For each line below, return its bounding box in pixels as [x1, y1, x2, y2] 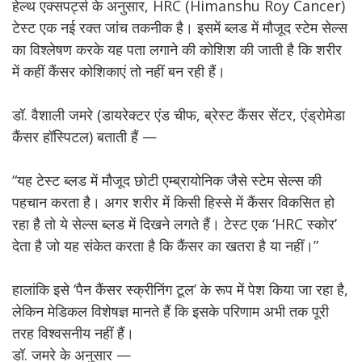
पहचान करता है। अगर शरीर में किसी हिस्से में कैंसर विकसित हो [12, 192, 335, 212]
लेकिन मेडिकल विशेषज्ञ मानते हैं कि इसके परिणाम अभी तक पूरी [12, 301, 329, 321]
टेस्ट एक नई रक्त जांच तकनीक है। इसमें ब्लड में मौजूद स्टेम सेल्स [12, 18, 347, 37]
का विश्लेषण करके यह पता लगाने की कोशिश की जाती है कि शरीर [12, 40, 342, 59]
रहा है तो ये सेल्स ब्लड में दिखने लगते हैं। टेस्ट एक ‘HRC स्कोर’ [12, 214, 337, 234]
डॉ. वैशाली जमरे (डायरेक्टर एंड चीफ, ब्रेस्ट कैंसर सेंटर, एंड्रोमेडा [12, 105, 345, 124]
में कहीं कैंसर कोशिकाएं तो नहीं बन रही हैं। [12, 61, 225, 81]
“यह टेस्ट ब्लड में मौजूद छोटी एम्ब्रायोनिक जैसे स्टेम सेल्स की [12, 170, 322, 190]
